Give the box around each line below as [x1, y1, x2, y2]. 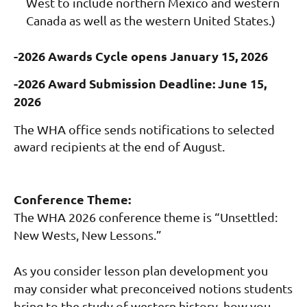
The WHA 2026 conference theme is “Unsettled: [14, 210, 278, 225]
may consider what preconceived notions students [14, 281, 293, 296]
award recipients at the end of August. [14, 139, 225, 154]
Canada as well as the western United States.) [26, 13, 275, 28]
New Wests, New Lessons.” [14, 228, 162, 243]
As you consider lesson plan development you [14, 263, 268, 278]
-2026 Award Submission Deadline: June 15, [14, 75, 267, 92]
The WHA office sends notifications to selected [14, 122, 275, 137]
